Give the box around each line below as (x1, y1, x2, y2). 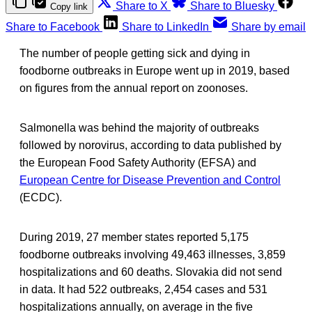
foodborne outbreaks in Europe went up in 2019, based (19, 64, 290, 77)
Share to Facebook (6, 20, 100, 33)
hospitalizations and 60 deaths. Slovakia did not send (19, 265, 282, 278)
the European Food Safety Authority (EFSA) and (19, 156, 256, 169)
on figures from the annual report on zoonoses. (19, 81, 248, 94)
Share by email (231, 20, 306, 33)
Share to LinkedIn (122, 20, 209, 33)
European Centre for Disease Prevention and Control (19, 173, 281, 186)
